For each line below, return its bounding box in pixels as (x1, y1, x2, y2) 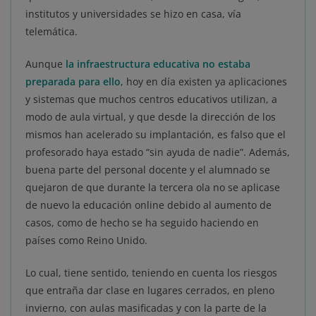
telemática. (25, 24, 78, 38)
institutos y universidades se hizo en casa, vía (25, 6, 241, 20)
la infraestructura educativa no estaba (66, 56, 250, 71)
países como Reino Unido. (25, 233, 147, 247)
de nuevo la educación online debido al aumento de (25, 197, 272, 212)
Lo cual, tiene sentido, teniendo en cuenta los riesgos (25, 265, 277, 279)
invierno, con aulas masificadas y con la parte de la (25, 300, 267, 315)
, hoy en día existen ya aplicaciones (121, 74, 287, 88)
